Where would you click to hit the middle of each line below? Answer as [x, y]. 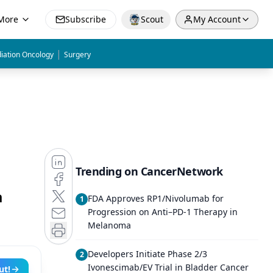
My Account [217, 19]
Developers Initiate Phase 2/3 [147, 254]
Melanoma [109, 225]
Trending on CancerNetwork [149, 171]
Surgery [77, 55]
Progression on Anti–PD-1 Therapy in [163, 212]
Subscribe [86, 19]
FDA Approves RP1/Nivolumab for [156, 198]
